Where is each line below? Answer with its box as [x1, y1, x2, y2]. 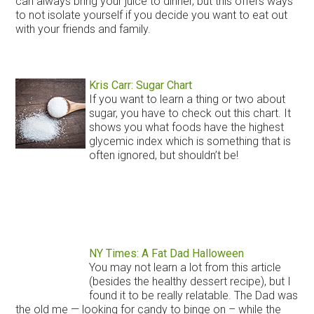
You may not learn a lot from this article [88, 260, 281, 274]
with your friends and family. [15, 22, 151, 36]
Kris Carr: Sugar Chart [88, 78, 192, 92]
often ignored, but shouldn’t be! [88, 148, 238, 162]
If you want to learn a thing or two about [88, 92, 285, 106]
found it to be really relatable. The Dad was [88, 288, 298, 302]
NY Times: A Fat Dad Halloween [88, 246, 244, 260]
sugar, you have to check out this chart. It [88, 106, 291, 120]
